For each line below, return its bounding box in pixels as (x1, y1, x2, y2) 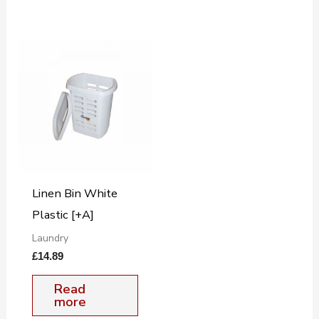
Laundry (31, 231, 68, 245)
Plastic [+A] (31, 206, 94, 224)
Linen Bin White (31, 185, 117, 202)
